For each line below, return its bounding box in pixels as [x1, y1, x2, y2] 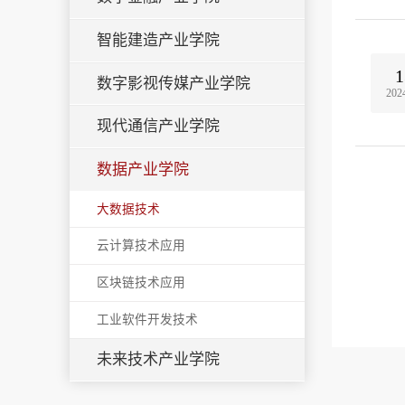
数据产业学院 [97, 161, 189, 179]
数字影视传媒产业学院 [97, 74, 250, 92]
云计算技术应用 [97, 238, 185, 252]
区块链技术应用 [97, 275, 185, 289]
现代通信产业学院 [97, 118, 220, 136]
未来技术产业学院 [97, 350, 220, 368]
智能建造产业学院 [97, 31, 220, 49]
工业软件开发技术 [97, 312, 198, 326]
